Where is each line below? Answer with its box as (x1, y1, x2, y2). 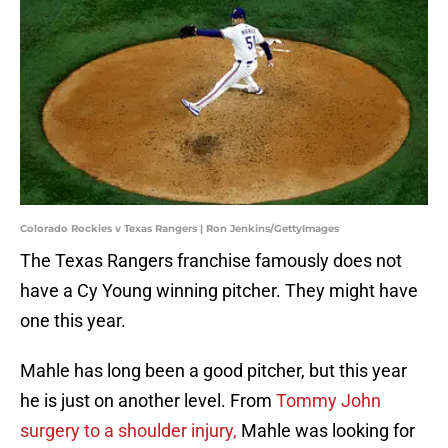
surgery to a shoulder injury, (20, 420, 237, 442)
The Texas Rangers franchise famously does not (20, 250, 402, 272)
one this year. (20, 310, 126, 332)
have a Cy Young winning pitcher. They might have (20, 280, 418, 302)
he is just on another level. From (20, 390, 276, 412)
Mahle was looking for (237, 420, 415, 442)
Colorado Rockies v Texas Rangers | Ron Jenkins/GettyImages (20, 222, 339, 236)
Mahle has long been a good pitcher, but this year (20, 360, 407, 382)
